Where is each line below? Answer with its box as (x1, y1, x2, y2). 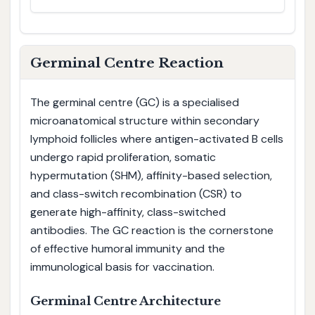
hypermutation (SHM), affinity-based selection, (30, 167, 272, 183)
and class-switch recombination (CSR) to (30, 186, 242, 201)
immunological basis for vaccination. (30, 259, 214, 274)
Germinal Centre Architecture (30, 293, 221, 309)
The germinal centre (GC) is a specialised (30, 94, 239, 110)
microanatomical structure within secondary (30, 112, 259, 128)
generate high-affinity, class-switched (30, 204, 226, 219)
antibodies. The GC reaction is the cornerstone (30, 222, 274, 238)
